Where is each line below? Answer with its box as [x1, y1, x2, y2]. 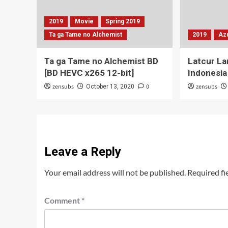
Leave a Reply [44, 145, 121, 159]
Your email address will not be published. [44, 167, 186, 177]
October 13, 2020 [86, 83, 134, 90]
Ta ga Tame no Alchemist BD [44, 56, 158, 66]
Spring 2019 [105, 18, 140, 25]
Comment [44, 195, 81, 205]
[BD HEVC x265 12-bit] [44, 68, 134, 78]
